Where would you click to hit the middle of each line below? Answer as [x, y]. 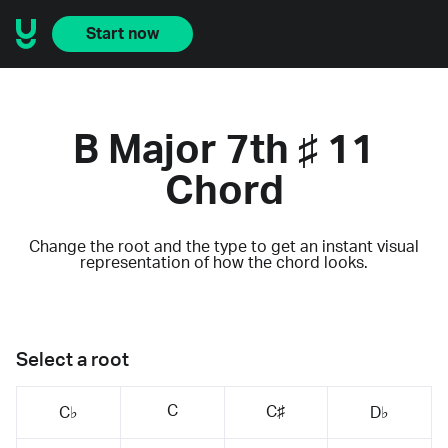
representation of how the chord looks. [224, 262]
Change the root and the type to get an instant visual [224, 246]
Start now [122, 34]
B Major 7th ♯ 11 [224, 150]
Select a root [72, 360]
